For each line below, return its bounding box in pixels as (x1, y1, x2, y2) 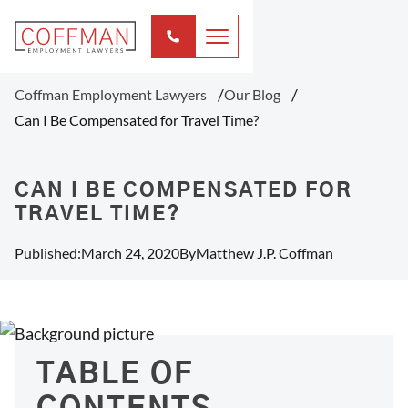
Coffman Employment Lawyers (15, 86, 207, 103)
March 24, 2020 (81, 244, 179, 261)
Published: (15, 244, 81, 261)
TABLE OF (36, 360, 193, 389)
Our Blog (224, 86, 280, 103)
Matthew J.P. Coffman (196, 244, 333, 261)
